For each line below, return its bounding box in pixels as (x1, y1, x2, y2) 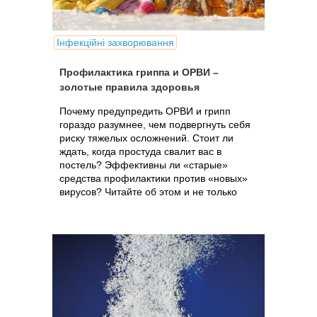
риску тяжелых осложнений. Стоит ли (59, 132, 234, 144)
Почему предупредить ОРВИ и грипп (59, 105, 231, 117)
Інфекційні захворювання (57, 37, 174, 48)
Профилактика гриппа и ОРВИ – (59, 67, 219, 78)
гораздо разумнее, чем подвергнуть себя (59, 119, 250, 130)
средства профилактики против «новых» (59, 173, 248, 184)
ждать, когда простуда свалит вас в (59, 146, 221, 157)
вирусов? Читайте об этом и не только (59, 186, 237, 197)
